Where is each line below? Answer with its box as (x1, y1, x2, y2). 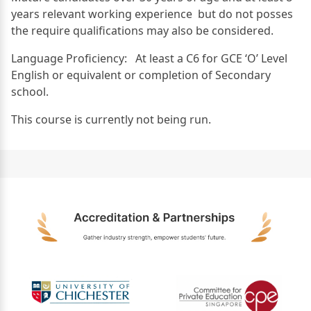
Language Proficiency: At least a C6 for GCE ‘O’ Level (11, 50, 287, 66)
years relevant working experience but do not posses (11, 6, 293, 22)
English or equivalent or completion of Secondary (11, 67, 271, 83)
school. (11, 83, 49, 99)
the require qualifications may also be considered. (11, 22, 274, 38)
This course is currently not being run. (11, 111, 211, 127)
